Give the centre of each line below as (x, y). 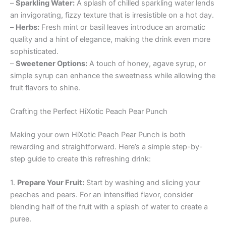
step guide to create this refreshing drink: (80, 159)
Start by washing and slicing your (142, 183)
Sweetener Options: (51, 63)
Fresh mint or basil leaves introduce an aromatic (122, 27)
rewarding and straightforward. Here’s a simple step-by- (106, 147)
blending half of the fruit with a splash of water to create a (109, 207)
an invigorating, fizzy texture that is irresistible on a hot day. (112, 15)
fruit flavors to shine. (45, 88)
